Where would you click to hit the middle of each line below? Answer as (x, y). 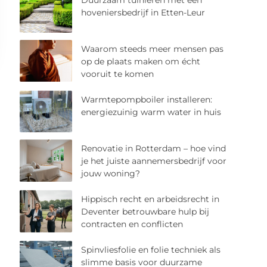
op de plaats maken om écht (141, 62)
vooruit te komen (118, 74)
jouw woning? (111, 174)
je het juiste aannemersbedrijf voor (154, 161)
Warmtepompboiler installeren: (147, 100)
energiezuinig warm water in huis (151, 112)
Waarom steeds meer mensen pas (153, 49)
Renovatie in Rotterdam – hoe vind (154, 149)
